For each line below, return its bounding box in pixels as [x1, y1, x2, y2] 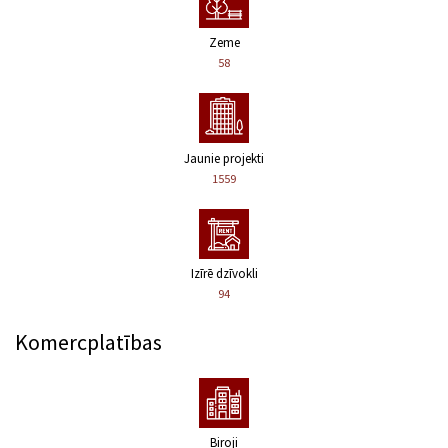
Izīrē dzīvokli [190, 264, 258, 282]
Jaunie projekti [184, 149, 264, 167]
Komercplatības [15, 327, 162, 356]
